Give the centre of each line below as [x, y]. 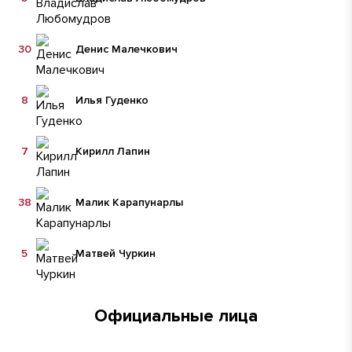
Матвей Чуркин [115, 253]
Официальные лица [176, 316]
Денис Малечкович [126, 49]
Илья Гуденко [112, 100]
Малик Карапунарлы [129, 202]
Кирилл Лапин [113, 151]
